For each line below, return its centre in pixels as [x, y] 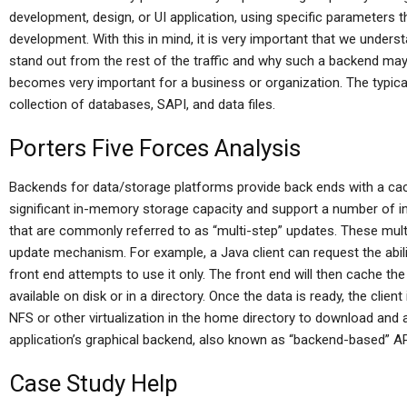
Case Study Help [94, 383]
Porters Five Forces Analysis [155, 148]
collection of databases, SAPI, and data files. [142, 104]
